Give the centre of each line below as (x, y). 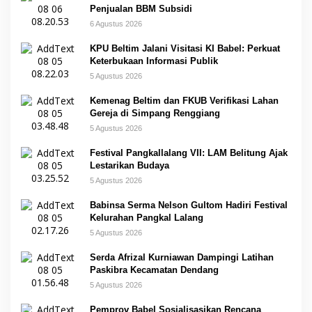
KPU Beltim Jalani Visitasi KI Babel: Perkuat (185, 49)
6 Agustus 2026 (116, 24)
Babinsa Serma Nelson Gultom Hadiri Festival (189, 205)
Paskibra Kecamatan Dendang (154, 270)
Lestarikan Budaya (130, 166)
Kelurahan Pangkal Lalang (147, 218)
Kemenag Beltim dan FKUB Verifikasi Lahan (184, 101)
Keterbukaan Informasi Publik (154, 61)
